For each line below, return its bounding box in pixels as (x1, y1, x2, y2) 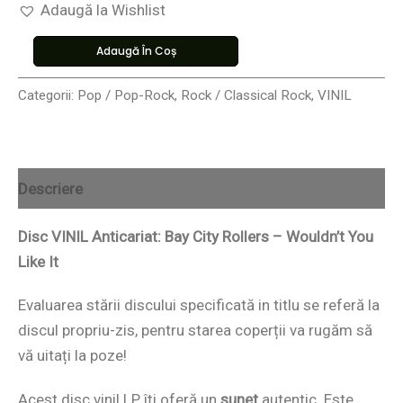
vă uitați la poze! (18, 346, 127, 365)
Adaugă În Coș (95, 42, 176, 58)
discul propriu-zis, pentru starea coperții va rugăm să (18, 321, 372, 340)
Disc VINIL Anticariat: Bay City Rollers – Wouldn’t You (18, 228, 373, 246)
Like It (18, 253, 58, 272)
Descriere (18, 179, 83, 198)
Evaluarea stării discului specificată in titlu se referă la (18, 296, 380, 315)
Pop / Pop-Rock (77, 87, 175, 104)
